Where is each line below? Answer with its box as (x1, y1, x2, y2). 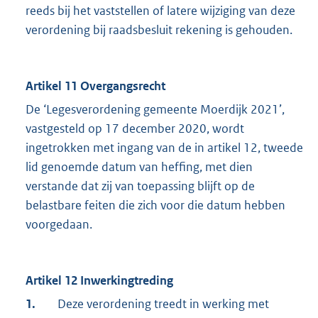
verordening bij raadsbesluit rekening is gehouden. (26, 22, 292, 38)
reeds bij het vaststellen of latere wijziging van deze (26, 3, 295, 19)
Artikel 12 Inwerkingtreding (26, 273, 173, 289)
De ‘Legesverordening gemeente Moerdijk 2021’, (26, 102, 285, 118)
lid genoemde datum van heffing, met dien (26, 159, 253, 175)
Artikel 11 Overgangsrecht (26, 78, 165, 94)
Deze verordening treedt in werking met (57, 296, 269, 312)
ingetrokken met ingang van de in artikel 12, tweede (26, 140, 303, 156)
